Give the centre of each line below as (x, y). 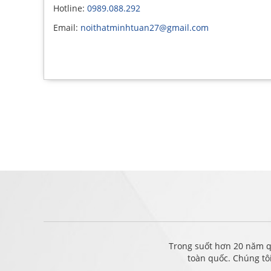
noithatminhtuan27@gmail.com (145, 28)
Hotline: (70, 8)
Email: (67, 28)
